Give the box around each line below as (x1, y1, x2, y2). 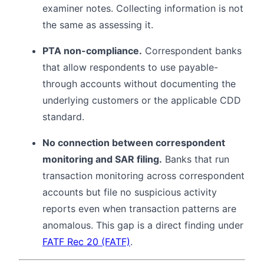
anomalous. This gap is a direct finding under (42, 219, 243, 232)
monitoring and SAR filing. (42, 153, 162, 166)
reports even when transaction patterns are (42, 203, 236, 215)
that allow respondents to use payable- (42, 61, 218, 74)
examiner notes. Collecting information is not (42, 2, 243, 15)
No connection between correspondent (42, 137, 225, 149)
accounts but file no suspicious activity (42, 186, 217, 199)
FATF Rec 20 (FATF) (42, 236, 130, 248)
